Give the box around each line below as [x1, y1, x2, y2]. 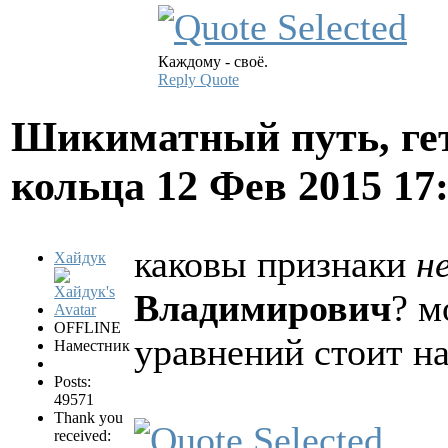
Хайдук [54, 248, 106, 266]
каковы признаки [134, 242, 416, 285]
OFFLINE [54, 318, 121, 336]
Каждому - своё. [158, 53, 268, 71]
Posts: [54, 372, 91, 390]
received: [54, 426, 111, 444]
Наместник [54, 336, 130, 354]
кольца [11, 162, 156, 210]
